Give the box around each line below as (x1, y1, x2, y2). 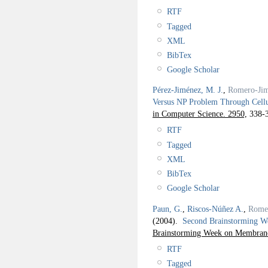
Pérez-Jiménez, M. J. (153, 85, 223, 95)
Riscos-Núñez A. (187, 203, 243, 214)
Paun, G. (153, 203, 182, 214)
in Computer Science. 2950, (153, 109, 247, 119)
